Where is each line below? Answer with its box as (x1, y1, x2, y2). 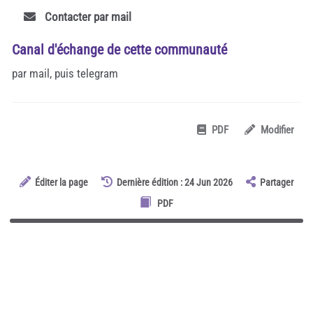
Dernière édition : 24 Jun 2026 (117, 176, 233, 188)
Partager (260, 176, 294, 188)
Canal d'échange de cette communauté (12, 41, 227, 58)
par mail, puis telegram (12, 66, 118, 80)
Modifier (261, 124, 294, 137)
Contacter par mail (41, 10, 131, 24)
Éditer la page (34, 176, 88, 188)
